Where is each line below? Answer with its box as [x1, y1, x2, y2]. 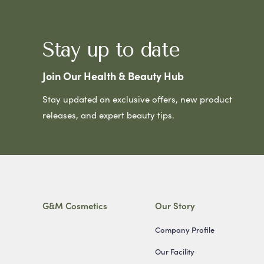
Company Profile [154, 223, 214, 235]
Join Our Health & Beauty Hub [42, 68, 184, 83]
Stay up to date [42, 38, 180, 62]
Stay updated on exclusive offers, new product [42, 92, 232, 105]
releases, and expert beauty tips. [42, 108, 174, 121]
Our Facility [154, 245, 194, 257]
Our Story [154, 199, 195, 212]
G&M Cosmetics [42, 199, 107, 212]
